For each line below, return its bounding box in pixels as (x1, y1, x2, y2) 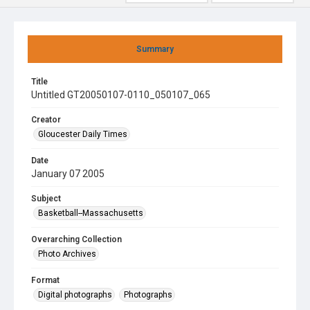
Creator (31, 115, 61, 125)
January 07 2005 (31, 168, 104, 179)
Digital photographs (38, 290, 112, 300)
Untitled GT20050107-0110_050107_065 (31, 89, 210, 100)
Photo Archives (38, 249, 96, 259)
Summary (136, 44, 174, 54)
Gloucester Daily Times (38, 129, 127, 139)
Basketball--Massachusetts (38, 208, 143, 218)
